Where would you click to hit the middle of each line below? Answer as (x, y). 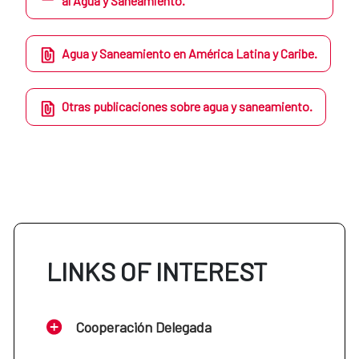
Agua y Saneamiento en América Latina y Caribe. (190, 53)
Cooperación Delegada (143, 327)
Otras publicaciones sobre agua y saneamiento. (187, 107)
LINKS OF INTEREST (157, 270)
